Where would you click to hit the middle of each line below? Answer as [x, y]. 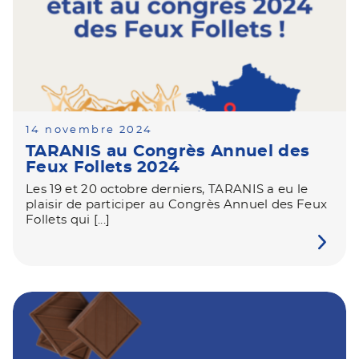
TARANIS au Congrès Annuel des [168, 151]
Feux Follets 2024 [103, 167]
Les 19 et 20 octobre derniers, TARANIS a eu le [167, 190]
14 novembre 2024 [89, 130]
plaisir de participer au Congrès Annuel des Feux [177, 205]
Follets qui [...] [68, 220]
